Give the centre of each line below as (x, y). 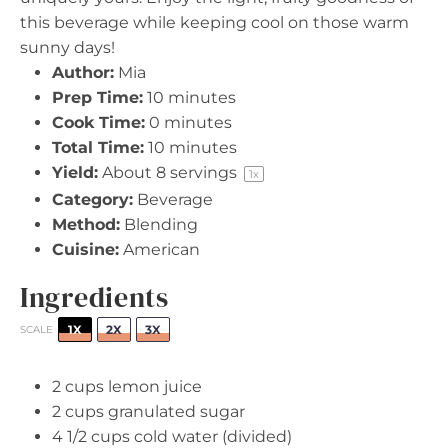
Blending (161, 224)
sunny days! (67, 47)
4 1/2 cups (91, 436)
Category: (92, 199)
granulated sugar (174, 411)
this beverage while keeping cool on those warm (214, 22)
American (161, 249)
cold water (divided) (211, 436)
